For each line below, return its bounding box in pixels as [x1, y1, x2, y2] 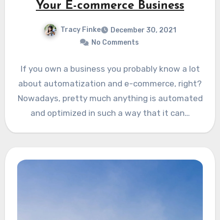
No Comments [91, 38, 139, 47]
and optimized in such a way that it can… [30, 108, 190, 118]
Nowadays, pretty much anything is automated [17, 93, 203, 103]
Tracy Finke [60, 25, 101, 34]
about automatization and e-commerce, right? [18, 78, 202, 88]
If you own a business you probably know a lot [20, 63, 200, 74]
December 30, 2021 [110, 26, 176, 34]
